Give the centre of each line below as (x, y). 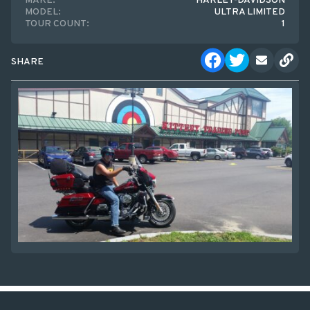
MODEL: (43, 12)
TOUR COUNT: (57, 24)
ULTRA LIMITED (249, 12)
